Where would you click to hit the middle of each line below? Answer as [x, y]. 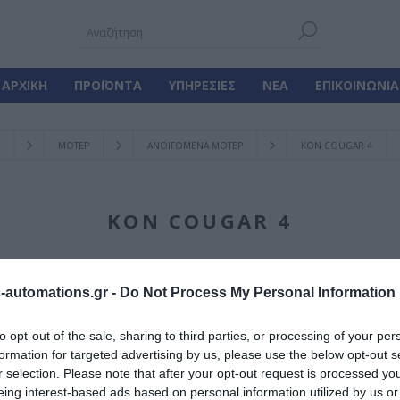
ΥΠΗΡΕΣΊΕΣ [202, 85]
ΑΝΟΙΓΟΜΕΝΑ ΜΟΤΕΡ [195, 146]
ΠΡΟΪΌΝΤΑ [108, 85]
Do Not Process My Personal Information [258, 292]
